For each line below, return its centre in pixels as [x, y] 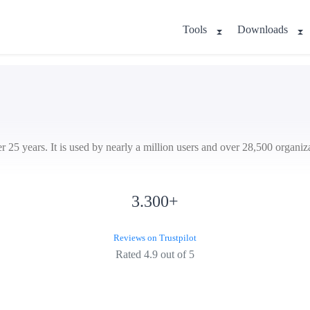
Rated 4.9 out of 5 [155, 255]
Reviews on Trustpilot [155, 238]
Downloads [263, 29]
